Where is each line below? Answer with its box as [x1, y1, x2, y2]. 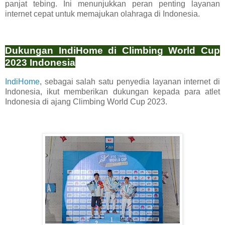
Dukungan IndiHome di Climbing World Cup [5, 45, 220, 56]
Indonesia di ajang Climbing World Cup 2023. [5, 97, 167, 106]
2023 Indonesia [5, 57, 75, 68]
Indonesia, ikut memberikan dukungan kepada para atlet [5, 87, 220, 96]
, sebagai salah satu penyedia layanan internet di [40, 77, 220, 86]
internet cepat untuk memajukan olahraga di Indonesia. [5, 9, 200, 18]
